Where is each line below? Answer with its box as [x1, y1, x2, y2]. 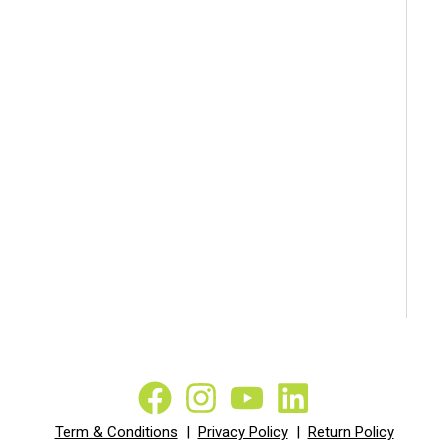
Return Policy [307, 422, 394, 441]
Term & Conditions [54, 422, 178, 441]
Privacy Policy [197, 422, 288, 441]
